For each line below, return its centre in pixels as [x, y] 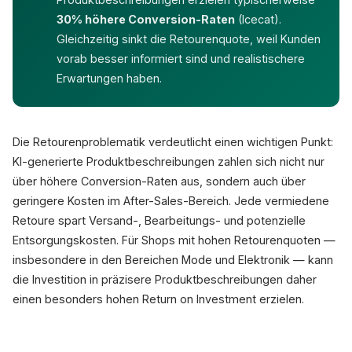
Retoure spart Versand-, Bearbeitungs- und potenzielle [159, 220]
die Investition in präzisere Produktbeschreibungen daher [165, 279]
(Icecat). [258, 19]
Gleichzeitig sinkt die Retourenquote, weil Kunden [189, 39]
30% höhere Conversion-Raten [146, 19]
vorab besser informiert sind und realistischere [181, 59]
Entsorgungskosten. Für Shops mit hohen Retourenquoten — [174, 240]
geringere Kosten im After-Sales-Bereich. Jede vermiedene [171, 201]
